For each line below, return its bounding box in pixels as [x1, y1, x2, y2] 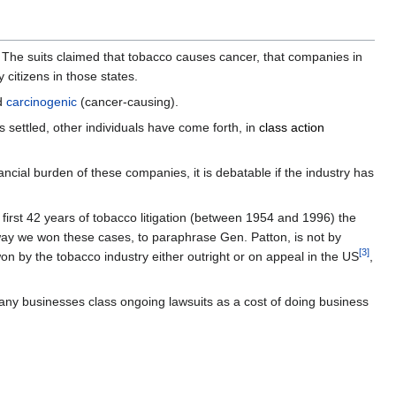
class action [259, 120, 324, 135]
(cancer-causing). [77, 95, 179, 110]
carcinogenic [6, 95, 77, 110]
